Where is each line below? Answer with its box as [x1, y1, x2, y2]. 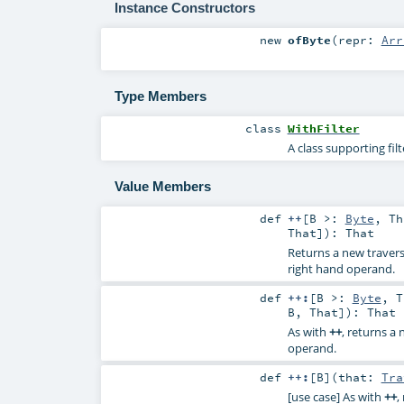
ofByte [287, 32, 331, 47]
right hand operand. [287, 261, 395, 278]
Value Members [114, 179, 211, 195]
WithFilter [287, 120, 360, 135]
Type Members [114, 88, 207, 105]
